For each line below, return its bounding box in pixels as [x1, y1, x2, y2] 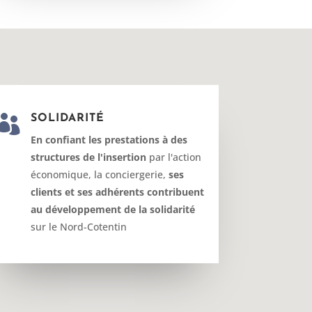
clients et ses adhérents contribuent [31, 185, 205, 198]
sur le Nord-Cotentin [31, 219, 127, 233]
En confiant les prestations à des [31, 132, 188, 146]
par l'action [146, 150, 202, 164]
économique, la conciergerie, [31, 167, 169, 181]
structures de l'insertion [31, 150, 147, 164]
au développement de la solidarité [31, 202, 196, 216]
